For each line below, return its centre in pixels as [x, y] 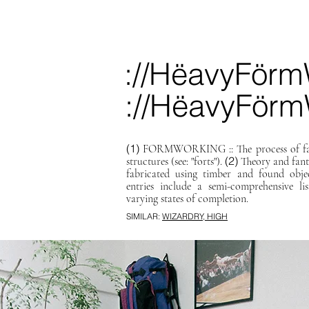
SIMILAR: [144, 216]
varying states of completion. [187, 199]
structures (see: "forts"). [176, 161]
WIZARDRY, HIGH [195, 216]
